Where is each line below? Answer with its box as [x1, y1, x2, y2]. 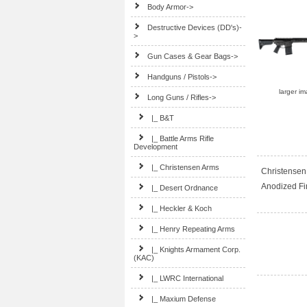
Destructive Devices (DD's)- [147, 23, 243, 32]
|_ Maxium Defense [151, 295, 217, 303]
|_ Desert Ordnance [151, 184, 219, 192]
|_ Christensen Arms [151, 163, 220, 171]
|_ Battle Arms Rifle [151, 134, 214, 143]
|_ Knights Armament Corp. [151, 245, 241, 254]
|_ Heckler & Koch [151, 204, 212, 212]
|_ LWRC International [151, 274, 224, 282]
